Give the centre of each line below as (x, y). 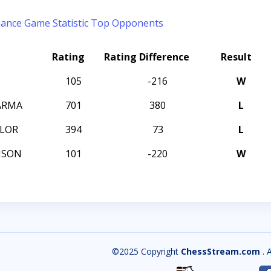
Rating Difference (147, 57)
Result (236, 57)
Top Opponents (127, 23)
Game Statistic (56, 23)
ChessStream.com (221, 251)
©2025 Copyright (146, 251)
